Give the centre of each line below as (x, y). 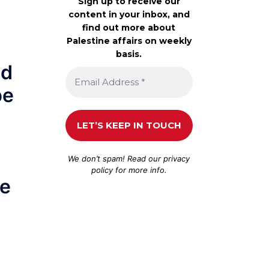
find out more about (129, 27)
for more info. (140, 170)
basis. (129, 54)
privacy (177, 158)
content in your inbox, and (129, 14)
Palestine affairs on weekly (129, 41)
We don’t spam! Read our (116, 158)
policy (102, 170)
